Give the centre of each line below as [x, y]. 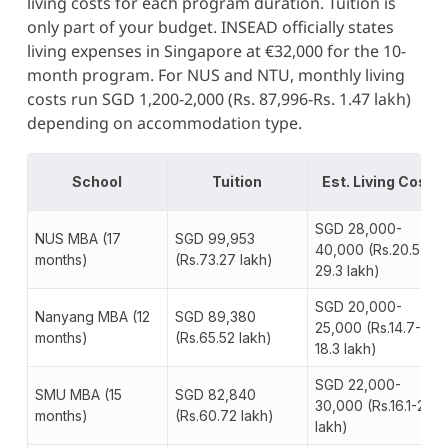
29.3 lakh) [347, 270]
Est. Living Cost [377, 181]
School [97, 181]
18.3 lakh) [345, 348]
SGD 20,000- [358, 306]
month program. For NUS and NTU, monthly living [215, 74]
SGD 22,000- [357, 384]
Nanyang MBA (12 [92, 316]
